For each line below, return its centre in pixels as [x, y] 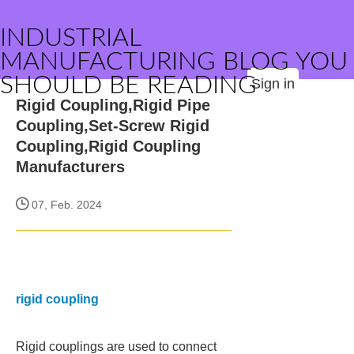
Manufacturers [70, 167]
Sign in [273, 84]
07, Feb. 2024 [65, 205]
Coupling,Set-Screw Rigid [113, 126]
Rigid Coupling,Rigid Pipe [113, 105]
